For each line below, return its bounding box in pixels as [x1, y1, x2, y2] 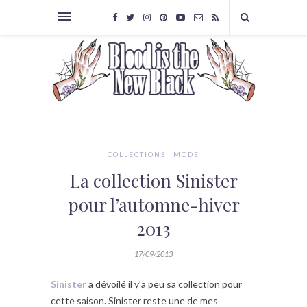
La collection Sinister [69, 169, 238, 193]
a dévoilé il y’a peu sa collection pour [86, 278, 242, 291]
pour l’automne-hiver [67, 193, 240, 217]
